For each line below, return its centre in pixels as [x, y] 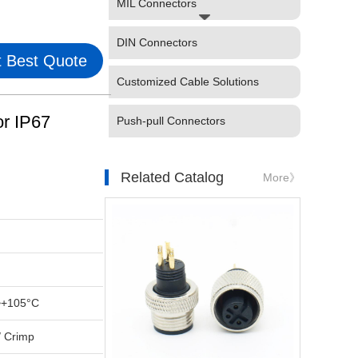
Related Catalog [172, 177]
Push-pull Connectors [171, 121]
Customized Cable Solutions [188, 82]
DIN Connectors [157, 42]
